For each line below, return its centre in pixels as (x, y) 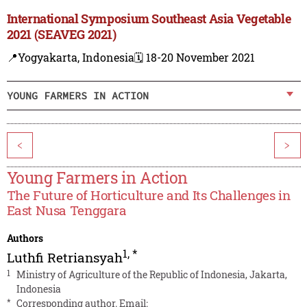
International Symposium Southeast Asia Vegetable (149, 19)
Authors (25, 238)
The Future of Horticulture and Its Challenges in (148, 195)
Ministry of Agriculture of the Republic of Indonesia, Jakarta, (151, 275)
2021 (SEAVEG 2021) (61, 35)
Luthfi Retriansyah (64, 258)
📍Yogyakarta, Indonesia (70, 58)
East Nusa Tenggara (66, 210)
